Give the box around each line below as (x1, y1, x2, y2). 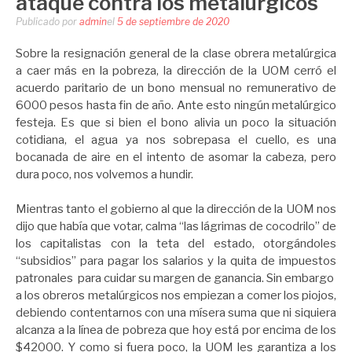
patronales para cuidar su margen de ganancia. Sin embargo (16, 271, 336, 286)
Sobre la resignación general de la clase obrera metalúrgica (16, 46, 336, 60)
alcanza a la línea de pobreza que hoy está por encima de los (16, 323, 336, 338)
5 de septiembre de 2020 (117, 15, 229, 27)
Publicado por (16, 15, 79, 27)
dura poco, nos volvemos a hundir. (16, 167, 196, 181)
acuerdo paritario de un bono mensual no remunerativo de (16, 80, 336, 95)
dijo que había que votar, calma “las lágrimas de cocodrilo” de (16, 219, 336, 234)
